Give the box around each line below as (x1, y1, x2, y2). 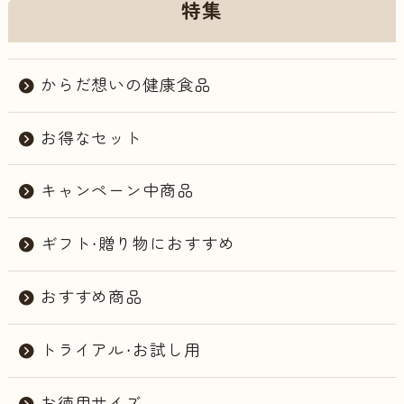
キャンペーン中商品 (40, 180, 194, 203)
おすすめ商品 (40, 287, 143, 309)
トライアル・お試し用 (40, 340, 201, 363)
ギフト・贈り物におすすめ (40, 234, 235, 256)
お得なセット (40, 127, 143, 150)
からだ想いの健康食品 (40, 74, 211, 96)
